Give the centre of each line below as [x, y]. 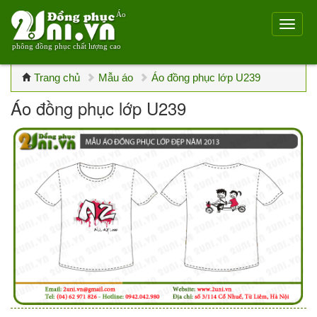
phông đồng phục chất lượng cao [67, 46]
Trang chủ [57, 77]
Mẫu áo [116, 77]
